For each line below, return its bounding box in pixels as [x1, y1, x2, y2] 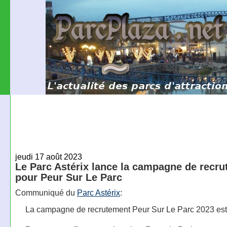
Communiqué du [15, 188, 77, 198]
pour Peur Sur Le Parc [15, 171, 122, 183]
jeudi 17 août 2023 [15, 152, 82, 161]
